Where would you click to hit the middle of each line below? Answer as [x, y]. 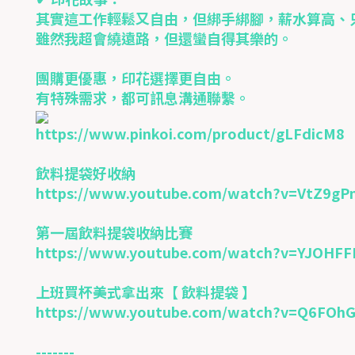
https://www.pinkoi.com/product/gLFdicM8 [190, 133]
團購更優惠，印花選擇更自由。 [136, 77]
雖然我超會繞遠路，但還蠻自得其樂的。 [164, 38]
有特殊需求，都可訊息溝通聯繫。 [143, 97]
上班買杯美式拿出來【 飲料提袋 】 [146, 291]
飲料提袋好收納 [86, 172]
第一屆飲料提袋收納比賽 [114, 232]
